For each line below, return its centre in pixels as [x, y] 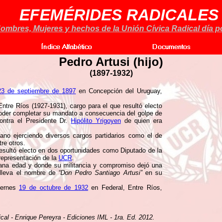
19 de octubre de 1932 [54, 188]
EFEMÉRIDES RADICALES [119, 15]
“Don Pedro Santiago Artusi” [100, 173]
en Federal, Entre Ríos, [125, 188]
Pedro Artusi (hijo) [111, 62]
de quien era [141, 121]
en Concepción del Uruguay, [119, 91]
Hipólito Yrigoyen [96, 121]
